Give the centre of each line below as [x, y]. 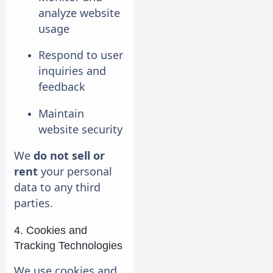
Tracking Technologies [68, 245]
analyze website [79, 12]
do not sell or [69, 156]
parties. [34, 203]
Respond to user [81, 55]
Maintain [61, 113]
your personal [75, 172]
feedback [62, 87]
